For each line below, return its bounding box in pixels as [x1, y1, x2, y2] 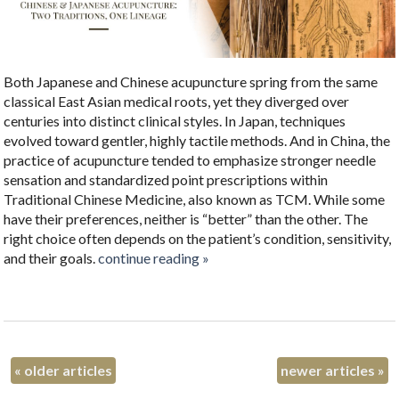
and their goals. [4, 248, 96, 266]
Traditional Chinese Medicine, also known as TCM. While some [4, 190, 386, 208]
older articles [21, 362, 113, 379]
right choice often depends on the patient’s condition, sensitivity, [4, 229, 392, 247]
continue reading [98, 248, 203, 266]
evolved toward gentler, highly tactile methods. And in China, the [4, 131, 391, 149]
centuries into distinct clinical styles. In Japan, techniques [4, 111, 346, 129]
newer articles [280, 362, 378, 379]
